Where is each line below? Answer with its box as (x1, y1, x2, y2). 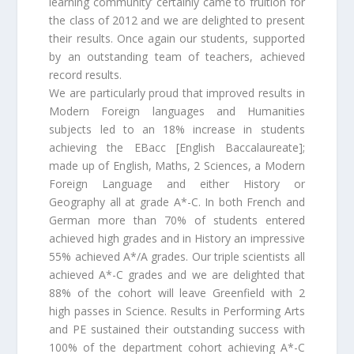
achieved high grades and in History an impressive (49, 231, 305, 247)
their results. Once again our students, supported (49, 31, 305, 47)
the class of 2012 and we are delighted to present (49, 13, 305, 28)
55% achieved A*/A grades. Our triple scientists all (49, 249, 305, 265)
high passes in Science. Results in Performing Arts (49, 303, 305, 319)
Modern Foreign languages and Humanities (49, 104, 305, 119)
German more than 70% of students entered (49, 213, 305, 228)
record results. (49, 67, 122, 83)
